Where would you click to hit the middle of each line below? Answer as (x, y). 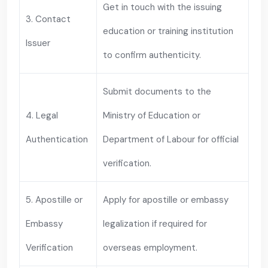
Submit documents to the (157, 92)
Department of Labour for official (171, 139)
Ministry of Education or (152, 115)
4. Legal (42, 115)
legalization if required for (155, 224)
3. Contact (48, 19)
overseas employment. (150, 248)
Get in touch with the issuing (162, 7)
